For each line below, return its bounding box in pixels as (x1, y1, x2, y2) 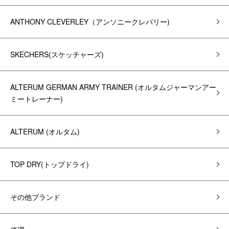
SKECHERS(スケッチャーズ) (10, 49, 104, 59)
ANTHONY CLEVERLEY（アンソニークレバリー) (10, 16, 170, 27)
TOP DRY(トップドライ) (10, 159, 89, 169)
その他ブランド (10, 192, 60, 202)
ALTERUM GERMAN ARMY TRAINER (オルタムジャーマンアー (10, 82, 216, 92)
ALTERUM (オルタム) (10, 126, 80, 136)
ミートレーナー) (10, 94, 63, 104)
